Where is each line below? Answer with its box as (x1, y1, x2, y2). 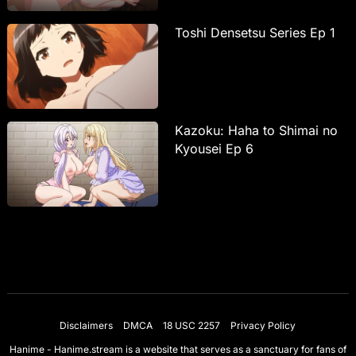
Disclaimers (60, 319, 114, 331)
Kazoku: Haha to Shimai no (174, 122, 338, 138)
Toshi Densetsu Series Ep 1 (174, 25, 335, 41)
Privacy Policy (230, 319, 296, 331)
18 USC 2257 (163, 319, 221, 331)
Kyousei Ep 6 (174, 140, 253, 157)
